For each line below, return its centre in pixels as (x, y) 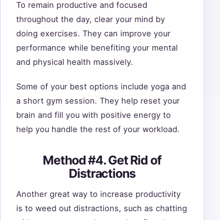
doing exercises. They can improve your (93, 33)
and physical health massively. (76, 62)
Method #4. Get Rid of (102, 160)
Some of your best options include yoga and (101, 87)
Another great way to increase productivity (98, 194)
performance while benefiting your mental (97, 47)
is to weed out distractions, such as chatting (102, 208)
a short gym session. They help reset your (98, 101)
